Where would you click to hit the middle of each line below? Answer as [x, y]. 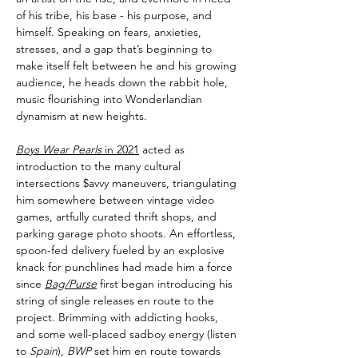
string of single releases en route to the [115, 300]
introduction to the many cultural [98, 166]
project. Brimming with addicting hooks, [117, 317]
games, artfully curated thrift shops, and [116, 216]
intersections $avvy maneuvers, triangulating [126, 183]
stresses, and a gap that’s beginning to [114, 48]
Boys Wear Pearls [59, 149]
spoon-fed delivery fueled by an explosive [120, 250]
